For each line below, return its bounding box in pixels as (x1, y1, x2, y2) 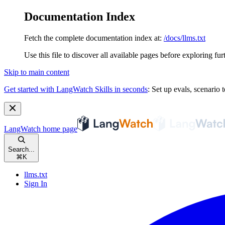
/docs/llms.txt (164, 33, 205, 42)
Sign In (24, 179, 47, 188)
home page (41, 124, 77, 133)
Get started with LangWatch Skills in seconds (4, 84, 148, 93)
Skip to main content (4, 67, 69, 76)
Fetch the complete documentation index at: (24, 33, 162, 42)
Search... (8, 145, 35, 153)
